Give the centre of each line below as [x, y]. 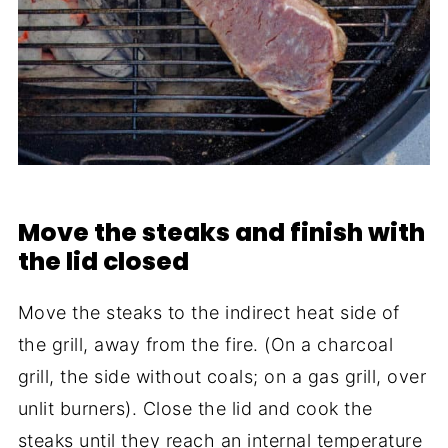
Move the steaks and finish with [221, 232]
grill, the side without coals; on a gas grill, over [222, 376]
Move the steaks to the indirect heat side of [208, 312]
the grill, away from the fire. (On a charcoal [205, 344]
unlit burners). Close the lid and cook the [195, 408]
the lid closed [103, 261]
